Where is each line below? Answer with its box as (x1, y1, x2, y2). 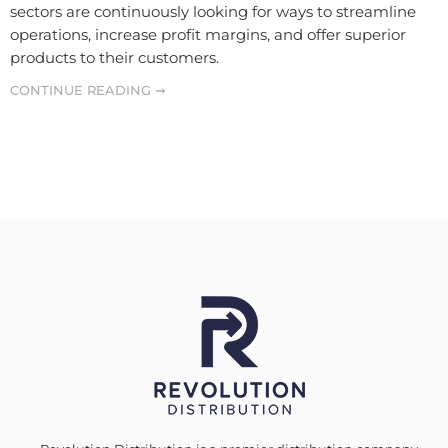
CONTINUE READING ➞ (10, 82, 166, 99)
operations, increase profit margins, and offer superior (10, 26, 406, 45)
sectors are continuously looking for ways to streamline (10, 3, 416, 22)
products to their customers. (10, 49, 219, 68)
